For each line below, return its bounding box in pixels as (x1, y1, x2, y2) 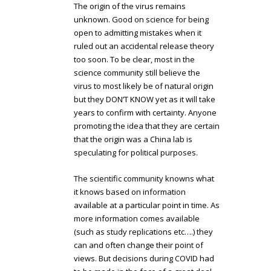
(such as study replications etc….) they (74, 226, 214, 237)
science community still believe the (74, 67, 201, 79)
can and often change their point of (74, 240, 204, 250)
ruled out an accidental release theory (74, 41, 215, 52)
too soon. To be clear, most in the (74, 54, 195, 65)
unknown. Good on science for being (74, 14, 209, 25)
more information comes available (74, 213, 200, 224)
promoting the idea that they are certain (74, 120, 220, 132)
